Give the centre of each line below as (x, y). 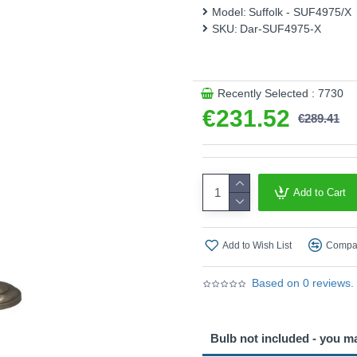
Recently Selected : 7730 (280, 93)
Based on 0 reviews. (303, 283)
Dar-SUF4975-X (280, 29)
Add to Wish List (257, 245)
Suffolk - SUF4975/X (300, 12)
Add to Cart (320, 192)
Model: (229, 12)
